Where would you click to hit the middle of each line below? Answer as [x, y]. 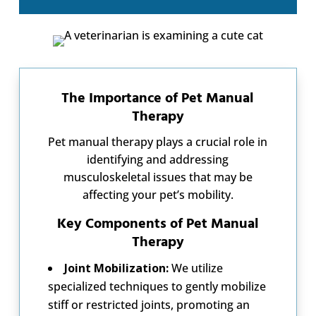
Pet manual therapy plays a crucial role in [158, 141]
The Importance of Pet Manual [158, 98]
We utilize [195, 268]
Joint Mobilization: [116, 268]
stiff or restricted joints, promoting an [148, 304]
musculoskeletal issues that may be [158, 177]
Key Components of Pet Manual [158, 224]
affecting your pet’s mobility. [158, 194]
